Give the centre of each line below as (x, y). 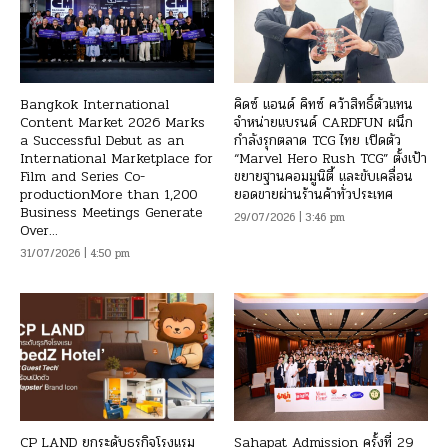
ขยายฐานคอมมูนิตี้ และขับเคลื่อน (323, 176)
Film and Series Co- (82, 176)
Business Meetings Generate (111, 212)
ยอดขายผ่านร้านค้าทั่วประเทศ (313, 194)
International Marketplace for (116, 158)
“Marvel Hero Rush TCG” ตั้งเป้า (330, 158)
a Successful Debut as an (102, 140)
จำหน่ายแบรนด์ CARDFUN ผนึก (323, 122)
